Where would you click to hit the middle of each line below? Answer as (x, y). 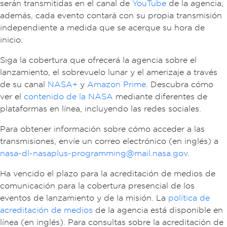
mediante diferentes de (160, 96)
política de (189, 198)
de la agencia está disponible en (158, 210)
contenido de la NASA (68, 96)
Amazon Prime (117, 84)
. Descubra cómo (180, 84)
